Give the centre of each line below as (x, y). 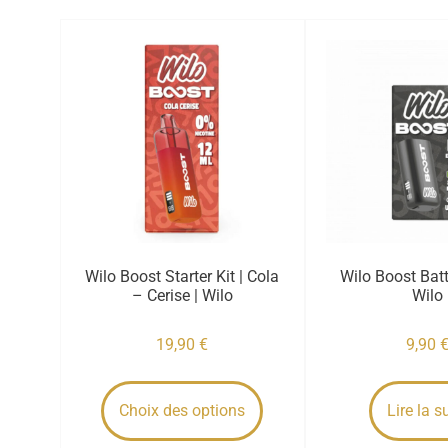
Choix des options (182, 410)
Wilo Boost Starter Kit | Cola (182, 276)
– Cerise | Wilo (182, 295)
